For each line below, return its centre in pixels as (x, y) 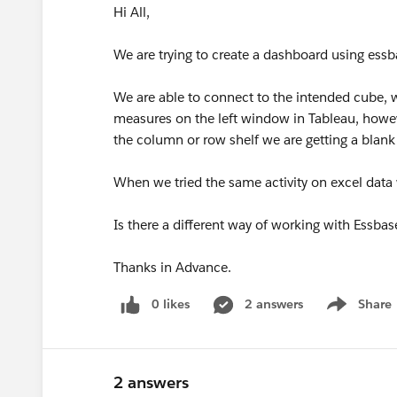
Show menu (357, 313)
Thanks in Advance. (172, 267)
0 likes (171, 304)
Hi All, (132, 12)
